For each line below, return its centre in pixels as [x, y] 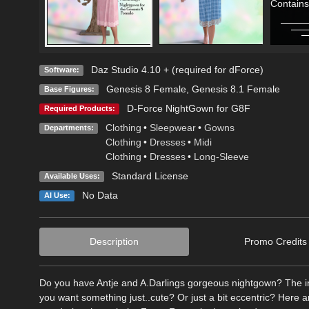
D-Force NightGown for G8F [188, 108]
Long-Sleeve [221, 156]
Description [114, 241]
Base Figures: [69, 89]
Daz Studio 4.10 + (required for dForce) [177, 69]
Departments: [69, 127]
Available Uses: [72, 176]
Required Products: [79, 108]
